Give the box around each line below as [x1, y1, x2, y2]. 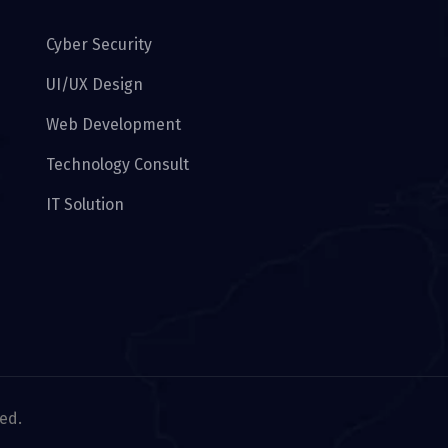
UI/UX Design [46, 75, 143, 95]
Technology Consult [46, 155, 189, 175]
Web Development [46, 115, 181, 135]
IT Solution [46, 195, 124, 215]
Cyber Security [46, 35, 152, 55]
